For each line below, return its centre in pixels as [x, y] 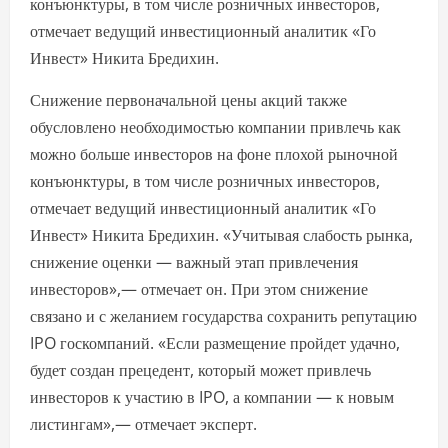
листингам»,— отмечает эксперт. [143, 424]
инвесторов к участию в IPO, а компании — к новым [212, 397]
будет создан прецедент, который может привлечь [200, 370]
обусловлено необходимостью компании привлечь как [215, 127]
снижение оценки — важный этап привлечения [194, 262]
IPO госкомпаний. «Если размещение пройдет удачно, [215, 343]
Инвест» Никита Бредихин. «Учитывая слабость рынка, [221, 235]
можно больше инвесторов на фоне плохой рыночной [214, 154]
